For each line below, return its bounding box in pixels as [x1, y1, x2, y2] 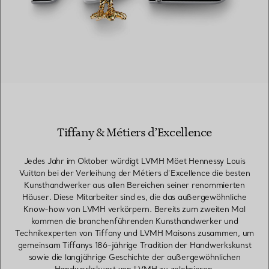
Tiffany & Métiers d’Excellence [56, 125, 213, 141]
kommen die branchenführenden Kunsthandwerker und [31, 216, 238, 226]
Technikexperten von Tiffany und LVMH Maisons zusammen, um [14, 228, 255, 238]
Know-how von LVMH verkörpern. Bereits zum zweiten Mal [23, 204, 246, 214]
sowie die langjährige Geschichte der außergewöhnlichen [28, 252, 241, 262]
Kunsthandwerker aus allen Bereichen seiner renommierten [24, 180, 245, 190]
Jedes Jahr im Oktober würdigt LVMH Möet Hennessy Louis [23, 156, 246, 166]
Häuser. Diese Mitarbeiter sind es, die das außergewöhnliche [22, 192, 247, 202]
